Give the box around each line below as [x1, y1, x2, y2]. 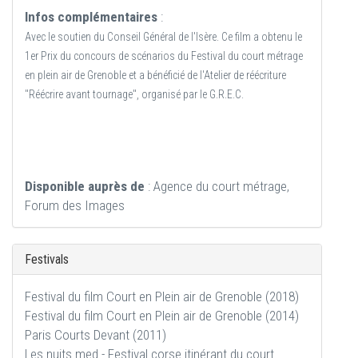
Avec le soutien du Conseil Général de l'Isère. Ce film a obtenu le [25, 30, 302, 44]
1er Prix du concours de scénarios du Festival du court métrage [25, 50, 303, 63]
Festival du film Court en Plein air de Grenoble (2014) [25, 308, 299, 324]
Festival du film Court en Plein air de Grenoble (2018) [25, 288, 299, 305]
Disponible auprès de [25, 178, 145, 195]
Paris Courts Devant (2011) [25, 327, 166, 344]
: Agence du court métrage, [145, 178, 289, 195]
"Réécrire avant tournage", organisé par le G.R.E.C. [25, 88, 244, 101]
